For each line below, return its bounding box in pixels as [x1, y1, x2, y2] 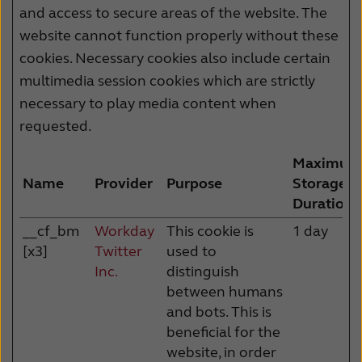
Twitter [95, 242, 142, 260]
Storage [293, 174, 347, 192]
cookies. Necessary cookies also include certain [19, 48, 330, 67]
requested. [19, 116, 94, 135]
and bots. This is [166, 302, 271, 321]
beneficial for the [166, 322, 280, 341]
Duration [293, 194, 353, 213]
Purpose [166, 174, 222, 192]
